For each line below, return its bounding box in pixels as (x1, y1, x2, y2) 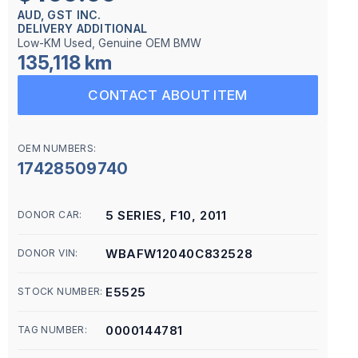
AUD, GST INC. (18, 8, 101, 22)
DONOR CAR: (18, 209, 82, 221)
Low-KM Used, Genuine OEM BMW (18, 36, 201, 50)
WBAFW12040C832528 (105, 246, 253, 261)
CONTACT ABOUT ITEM (88, 87, 248, 103)
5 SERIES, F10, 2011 (105, 208, 227, 223)
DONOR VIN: (18, 247, 78, 259)
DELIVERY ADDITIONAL (18, 22, 148, 35)
